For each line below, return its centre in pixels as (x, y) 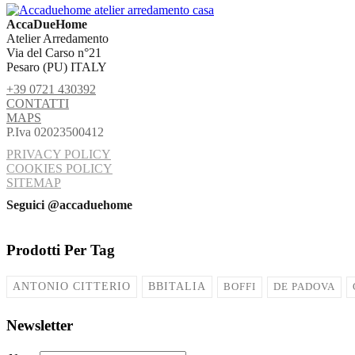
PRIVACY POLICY (59, 155)
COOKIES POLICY (59, 169)
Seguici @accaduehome (69, 205)
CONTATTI (38, 104)
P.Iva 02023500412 (55, 132)
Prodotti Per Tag (61, 250)
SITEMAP (34, 183)
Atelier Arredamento (57, 39)
